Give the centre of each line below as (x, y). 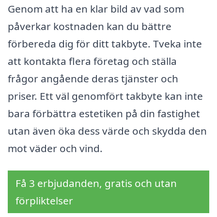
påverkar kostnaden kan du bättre (90, 26)
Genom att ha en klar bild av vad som (96, 9)
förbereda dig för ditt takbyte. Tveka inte (105, 44)
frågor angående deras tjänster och (93, 79)
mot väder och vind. (55, 148)
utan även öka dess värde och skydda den (107, 131)
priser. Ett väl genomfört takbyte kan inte (105, 96)
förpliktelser (44, 200)
